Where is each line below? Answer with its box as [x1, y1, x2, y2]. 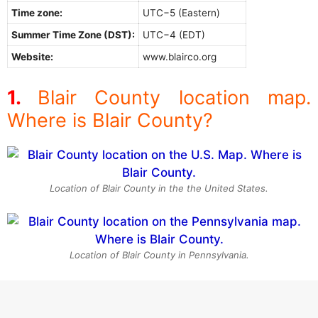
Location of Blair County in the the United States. [50, 182, 268, 194]
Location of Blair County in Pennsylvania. [69, 249, 249, 261]
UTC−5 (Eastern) [143, 7, 220, 19]
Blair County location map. [37, 85, 311, 109]
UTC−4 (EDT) [143, 29, 205, 41]
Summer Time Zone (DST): [11, 29, 135, 41]
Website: [11, 51, 53, 63]
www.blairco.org [143, 51, 216, 63]
